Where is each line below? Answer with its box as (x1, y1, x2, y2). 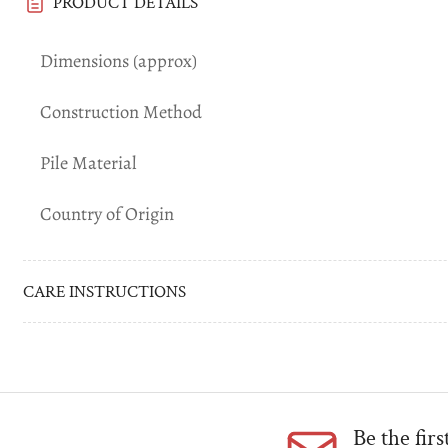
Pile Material (40, 149, 138, 175)
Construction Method (40, 98, 203, 124)
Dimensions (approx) (40, 47, 198, 73)
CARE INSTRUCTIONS (23, 280, 186, 303)
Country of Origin (40, 200, 175, 226)
